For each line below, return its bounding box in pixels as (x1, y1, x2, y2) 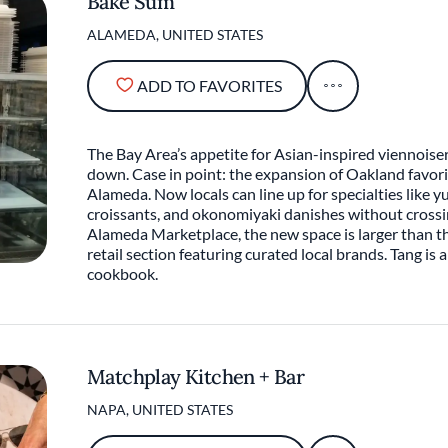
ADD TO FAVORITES (136, 76, 282, 95)
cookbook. (87, 264, 158, 283)
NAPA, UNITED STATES (87, 401, 233, 418)
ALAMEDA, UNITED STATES (87, 26, 263, 43)
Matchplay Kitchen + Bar (87, 364, 305, 389)
